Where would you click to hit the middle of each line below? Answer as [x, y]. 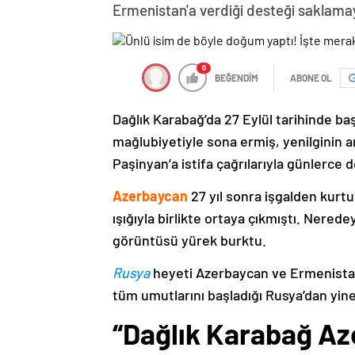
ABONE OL [311, 78]
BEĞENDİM [237, 78]
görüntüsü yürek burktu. [189, 240]
